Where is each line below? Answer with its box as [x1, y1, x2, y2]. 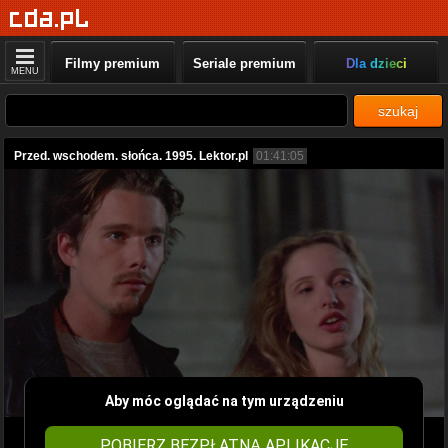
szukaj [378, 103, 418, 119]
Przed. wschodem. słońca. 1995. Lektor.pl [14, 149, 248, 163]
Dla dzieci [345, 56, 407, 71]
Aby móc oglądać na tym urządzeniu [104, 392, 344, 409]
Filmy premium [65, 56, 161, 71]
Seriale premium [192, 56, 296, 71]
